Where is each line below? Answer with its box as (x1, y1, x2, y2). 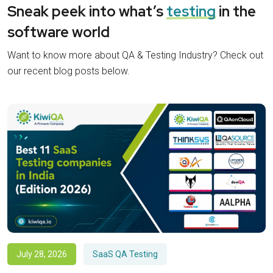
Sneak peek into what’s (7, 1, 166, 21)
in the (216, 1, 256, 21)
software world (7, 22, 110, 41)
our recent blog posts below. (7, 65, 130, 77)
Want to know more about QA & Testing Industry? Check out (7, 49, 263, 61)
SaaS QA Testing (93, 249, 158, 259)
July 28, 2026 (16, 249, 67, 259)
